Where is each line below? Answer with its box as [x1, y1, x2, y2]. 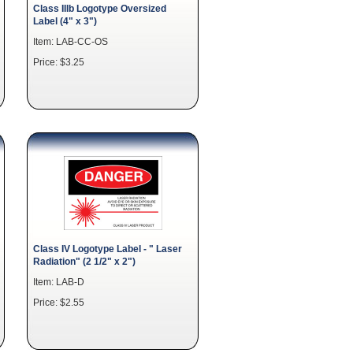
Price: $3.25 [33, 57, 84, 67]
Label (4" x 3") [33, 16, 97, 26]
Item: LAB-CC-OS [33, 36, 108, 46]
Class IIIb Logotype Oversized [33, 3, 166, 13]
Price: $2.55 [33, 297, 84, 307]
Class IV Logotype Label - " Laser [33, 243, 182, 254]
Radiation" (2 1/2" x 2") [33, 256, 136, 266]
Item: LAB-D [33, 277, 84, 287]
